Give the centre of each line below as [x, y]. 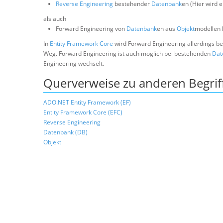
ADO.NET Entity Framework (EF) [87, 102]
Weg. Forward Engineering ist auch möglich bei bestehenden [128, 54]
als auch [55, 19]
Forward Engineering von [91, 29]
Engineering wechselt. [74, 63]
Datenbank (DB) [65, 132]
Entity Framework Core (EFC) [83, 112]
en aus [167, 29]
